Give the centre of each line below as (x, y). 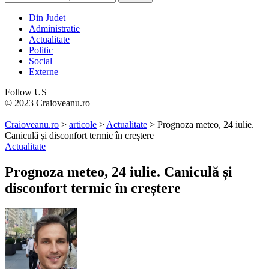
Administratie (54, 29)
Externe (44, 72)
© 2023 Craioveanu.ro (47, 103)
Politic (41, 50)
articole (83, 125)
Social (41, 61)
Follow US (26, 92)
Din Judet (47, 18)
